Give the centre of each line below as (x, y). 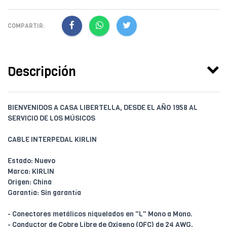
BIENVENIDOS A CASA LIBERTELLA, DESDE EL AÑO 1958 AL (103, 108)
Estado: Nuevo (31, 161)
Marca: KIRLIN (31, 172)
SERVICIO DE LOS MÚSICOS (51, 119)
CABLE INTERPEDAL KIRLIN (52, 140)
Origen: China (30, 182)
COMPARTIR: (26, 26)
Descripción (42, 72)
